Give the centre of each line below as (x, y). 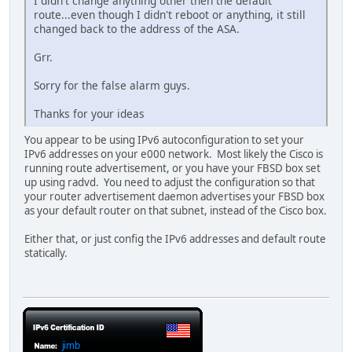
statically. (46, 253)
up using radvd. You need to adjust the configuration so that (170, 183)
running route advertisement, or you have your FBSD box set (172, 169)
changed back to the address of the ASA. (137, 29)
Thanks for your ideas (89, 114)
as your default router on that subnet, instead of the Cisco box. (176, 211)
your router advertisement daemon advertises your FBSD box (174, 197)
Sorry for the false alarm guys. (114, 86)
